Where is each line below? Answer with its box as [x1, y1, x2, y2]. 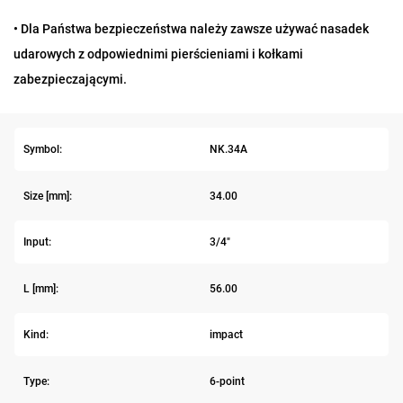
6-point [209, 374, 245, 388]
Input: [23, 236, 51, 249]
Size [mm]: [23, 189, 72, 202]
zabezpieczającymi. [13, 72, 127, 87]
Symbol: [23, 143, 62, 157]
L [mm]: [23, 282, 58, 295]
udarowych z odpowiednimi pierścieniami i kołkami [13, 47, 303, 62]
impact [209, 328, 243, 342]
